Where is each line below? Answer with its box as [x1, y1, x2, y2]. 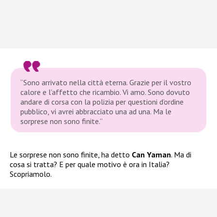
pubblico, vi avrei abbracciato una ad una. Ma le [20, 106, 172, 116]
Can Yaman [130, 149, 171, 159]
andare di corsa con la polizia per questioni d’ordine [20, 96, 184, 107]
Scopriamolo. [10, 169, 52, 179]
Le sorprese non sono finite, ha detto [10, 149, 130, 159]
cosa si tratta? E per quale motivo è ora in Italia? [10, 159, 170, 169]
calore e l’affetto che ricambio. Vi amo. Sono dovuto [20, 87, 190, 97]
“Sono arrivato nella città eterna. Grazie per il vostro [20, 77, 192, 87]
